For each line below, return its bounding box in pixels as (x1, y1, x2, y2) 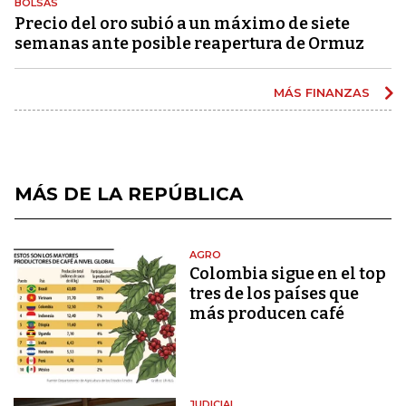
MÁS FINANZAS (274, 84, 373, 100)
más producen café (189, 303, 345, 324)
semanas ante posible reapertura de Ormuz (14, 33, 364, 53)
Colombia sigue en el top (189, 263, 387, 284)
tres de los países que (189, 283, 360, 304)
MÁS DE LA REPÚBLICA (14, 182, 243, 205)
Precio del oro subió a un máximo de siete (14, 13, 350, 34)
